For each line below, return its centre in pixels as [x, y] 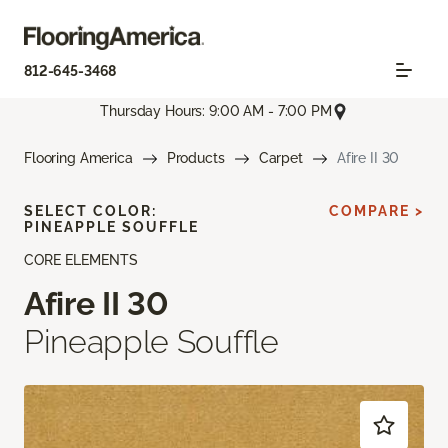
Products [195, 157]
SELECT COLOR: [90, 210]
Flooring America [78, 157]
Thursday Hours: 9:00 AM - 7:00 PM [216, 111]
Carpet [280, 157]
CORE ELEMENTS [81, 259]
